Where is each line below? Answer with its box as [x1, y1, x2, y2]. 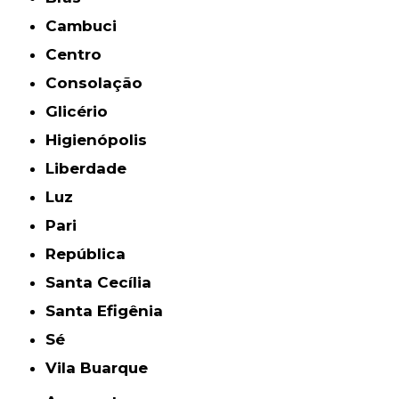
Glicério [58, 102, 109, 121]
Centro [57, 45, 102, 64]
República [56, 245, 126, 264]
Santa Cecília [55, 273, 152, 292]
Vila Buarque [57, 359, 149, 378]
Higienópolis [57, 131, 148, 150]
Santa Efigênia [55, 302, 164, 321]
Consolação [57, 74, 143, 93]
